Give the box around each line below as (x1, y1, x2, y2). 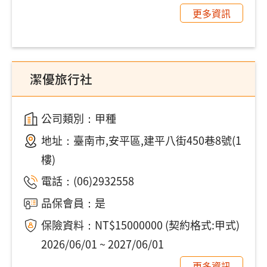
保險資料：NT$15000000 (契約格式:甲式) (41, 216, 240, 232)
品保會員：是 (41, 195, 105, 211)
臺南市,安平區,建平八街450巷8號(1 (73, 132, 241, 148)
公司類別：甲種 (41, 110, 116, 126)
